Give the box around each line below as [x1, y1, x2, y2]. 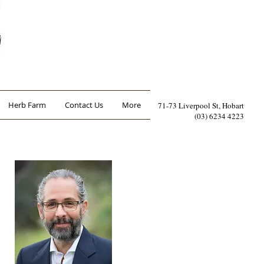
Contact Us [65, 100, 103, 110]
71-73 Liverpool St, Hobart [158, 100, 244, 111]
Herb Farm [8, 100, 46, 110]
